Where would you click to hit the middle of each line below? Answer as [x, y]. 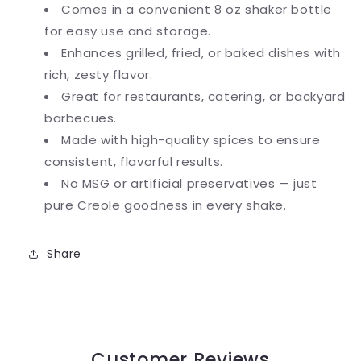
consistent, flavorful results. [134, 162]
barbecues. [81, 118]
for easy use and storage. [128, 31]
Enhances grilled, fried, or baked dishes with [201, 53]
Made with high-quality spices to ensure [191, 140]
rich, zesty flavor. [99, 75]
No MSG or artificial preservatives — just [189, 184]
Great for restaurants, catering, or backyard [203, 97]
